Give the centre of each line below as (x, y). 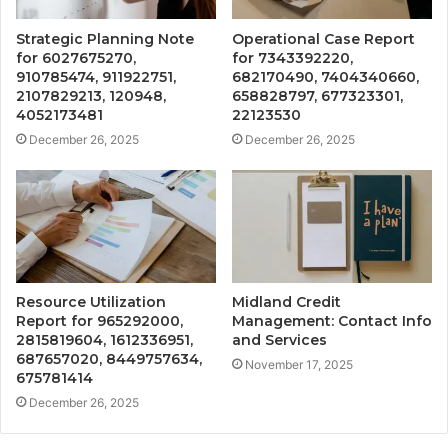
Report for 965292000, (99, 321)
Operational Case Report (323, 39)
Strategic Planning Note (105, 39)
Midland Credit (286, 302)
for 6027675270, (76, 58)
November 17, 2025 (299, 365)
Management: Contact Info (332, 321)
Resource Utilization (91, 302)
